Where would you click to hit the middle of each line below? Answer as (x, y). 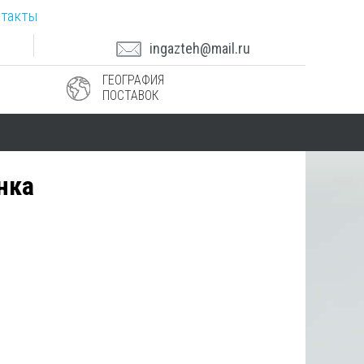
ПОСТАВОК (131, 95)
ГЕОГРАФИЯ (134, 80)
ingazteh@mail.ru (199, 48)
